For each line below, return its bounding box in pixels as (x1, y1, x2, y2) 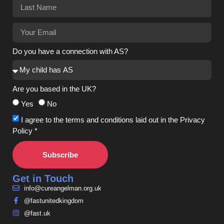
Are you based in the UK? (12, 84, 96, 93)
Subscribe (42, 150, 78, 159)
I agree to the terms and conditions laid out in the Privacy (21, 115, 205, 124)
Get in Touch (12, 172, 73, 184)
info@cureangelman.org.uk (23, 184, 101, 192)
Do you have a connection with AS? (12, 46, 128, 55)
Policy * (12, 126, 37, 135)
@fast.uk (23, 209, 50, 217)
